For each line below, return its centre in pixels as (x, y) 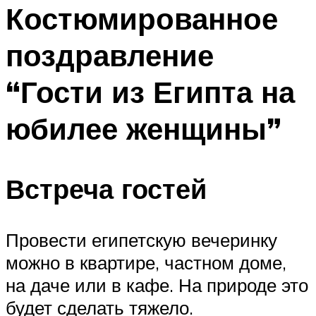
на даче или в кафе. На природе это (157, 285)
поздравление (110, 55)
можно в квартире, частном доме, (146, 262)
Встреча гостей (106, 188)
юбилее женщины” (144, 129)
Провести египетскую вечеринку (141, 239)
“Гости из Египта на (150, 92)
